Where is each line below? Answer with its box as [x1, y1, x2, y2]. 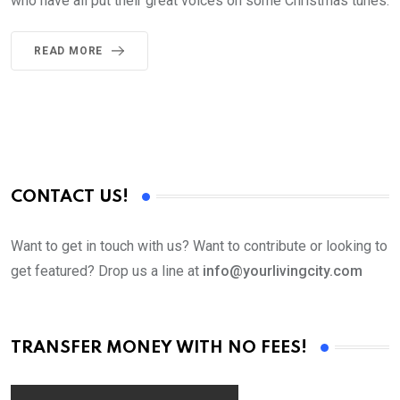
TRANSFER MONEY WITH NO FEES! [11, 338, 307, 356]
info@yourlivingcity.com [203, 262, 362, 279]
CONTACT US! [11, 187, 129, 205]
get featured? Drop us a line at [11, 262, 203, 279]
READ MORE [34, 44, 104, 57]
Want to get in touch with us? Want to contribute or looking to [11, 237, 387, 254]
